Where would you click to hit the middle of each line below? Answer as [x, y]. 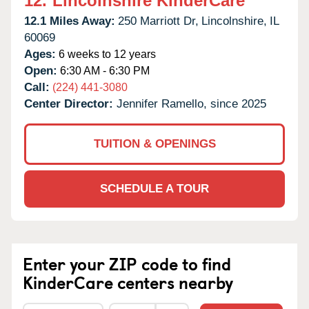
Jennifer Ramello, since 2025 [191, 103]
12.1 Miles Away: [70, 21]
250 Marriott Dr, [158, 21]
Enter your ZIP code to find [127, 263]
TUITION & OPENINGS [154, 143]
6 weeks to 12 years [106, 54]
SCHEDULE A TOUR [154, 188]
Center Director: [70, 103]
